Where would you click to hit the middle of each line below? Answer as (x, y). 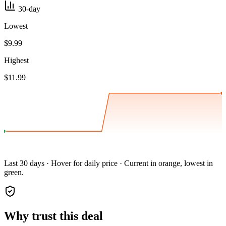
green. (14, 173)
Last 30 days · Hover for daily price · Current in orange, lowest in (108, 163)
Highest (16, 61)
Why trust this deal (53, 216)
